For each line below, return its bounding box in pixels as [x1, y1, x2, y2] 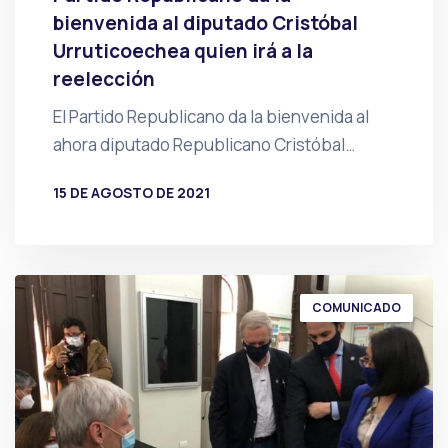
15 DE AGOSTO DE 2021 [52, 183, 210, 203]
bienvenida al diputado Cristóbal [52, 10, 358, 37]
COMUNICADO [312, 298, 401, 316]
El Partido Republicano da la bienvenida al [52, 105, 369, 129]
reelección [52, 66, 155, 93]
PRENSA [85, 215, 141, 235]
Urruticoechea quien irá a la [52, 38, 313, 65]
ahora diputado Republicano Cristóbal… [52, 133, 355, 157]
